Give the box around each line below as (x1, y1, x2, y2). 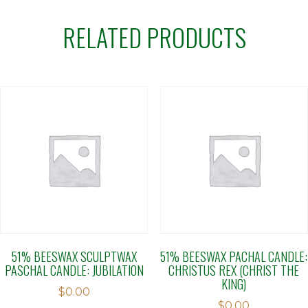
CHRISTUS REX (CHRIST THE (168, 260, 300, 279)
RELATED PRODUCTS (62, 18, 246, 55)
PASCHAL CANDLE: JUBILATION (4, 260, 144, 279)
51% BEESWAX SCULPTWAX (11, 246, 137, 265)
